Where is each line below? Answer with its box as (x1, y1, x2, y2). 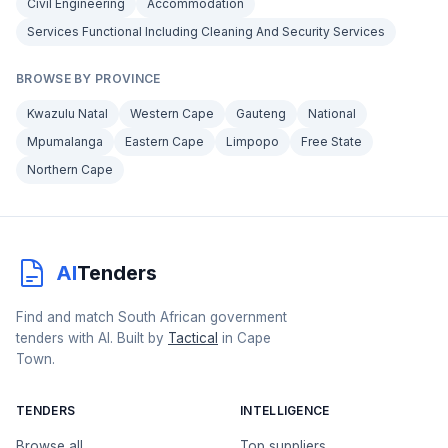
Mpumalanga (27, 134, 103, 149)
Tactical (168, 330, 218, 346)
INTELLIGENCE (240, 403, 330, 418)
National (308, 106, 356, 121)
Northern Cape (27, 162, 113, 177)
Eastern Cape (125, 134, 204, 149)
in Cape (218, 330, 271, 346)
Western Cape (130, 106, 214, 121)
